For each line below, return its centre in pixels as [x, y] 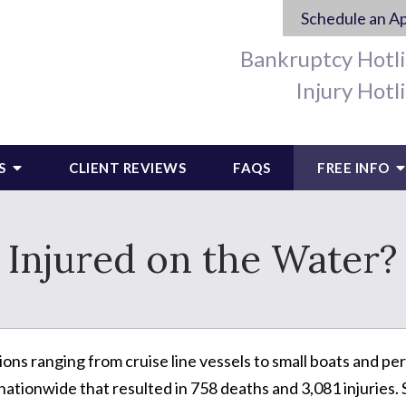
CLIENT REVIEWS [127, 168]
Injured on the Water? [203, 259]
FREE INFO [355, 168]
